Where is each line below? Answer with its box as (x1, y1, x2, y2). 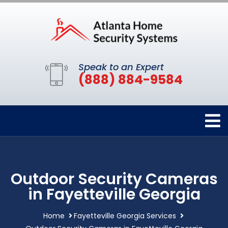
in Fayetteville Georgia (27, 184, 201, 206)
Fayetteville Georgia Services (73, 211, 176, 221)
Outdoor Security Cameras (10, 168, 218, 190)
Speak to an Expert (78, 61, 164, 74)
